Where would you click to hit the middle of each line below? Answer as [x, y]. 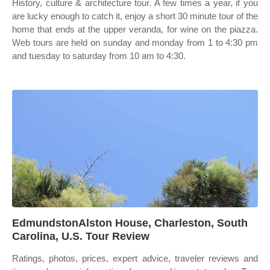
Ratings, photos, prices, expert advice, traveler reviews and [135, 258]
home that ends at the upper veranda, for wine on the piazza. [135, 29]
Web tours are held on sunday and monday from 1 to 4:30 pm [135, 42]
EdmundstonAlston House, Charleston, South [130, 223]
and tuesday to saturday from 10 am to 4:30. [99, 56]
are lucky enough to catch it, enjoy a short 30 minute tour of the [135, 16]
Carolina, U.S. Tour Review [81, 236]
